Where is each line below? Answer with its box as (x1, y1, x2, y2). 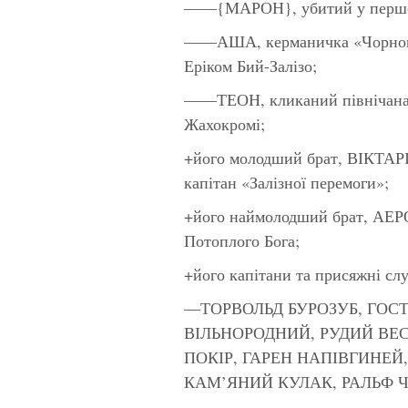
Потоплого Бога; (184, 229, 300, 251)
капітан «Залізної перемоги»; (184, 170, 389, 193)
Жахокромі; (184, 112, 265, 135)
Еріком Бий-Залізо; (184, 54, 317, 76)
